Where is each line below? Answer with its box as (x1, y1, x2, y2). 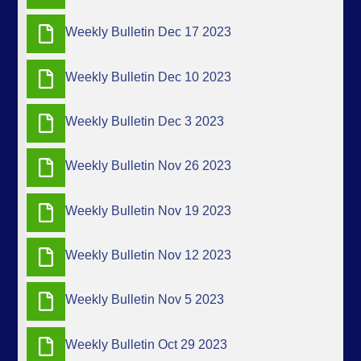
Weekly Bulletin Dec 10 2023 (65, 69, 232, 84)
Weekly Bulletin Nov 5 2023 (65, 293, 225, 307)
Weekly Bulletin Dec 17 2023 (65, 25, 232, 39)
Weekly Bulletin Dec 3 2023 (65, 114, 225, 128)
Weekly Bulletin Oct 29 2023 (65, 337, 228, 351)
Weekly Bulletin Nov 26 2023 (65, 159, 232, 173)
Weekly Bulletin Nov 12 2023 (65, 247, 232, 262)
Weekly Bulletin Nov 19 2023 (65, 203, 232, 218)
